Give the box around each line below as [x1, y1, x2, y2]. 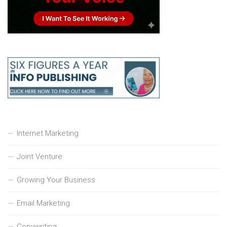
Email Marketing [17, 198, 70, 208]
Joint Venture [17, 152, 62, 161]
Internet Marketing [17, 128, 79, 138]
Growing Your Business [17, 175, 95, 184]
